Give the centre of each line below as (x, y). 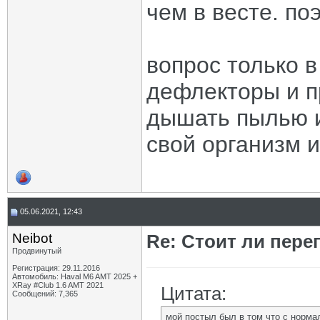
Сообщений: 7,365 (45, 294)
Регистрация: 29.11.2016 (56, 268)
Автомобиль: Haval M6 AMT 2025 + (75, 276)
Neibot (32, 238)
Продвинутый (37, 251)
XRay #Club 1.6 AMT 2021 (58, 285)
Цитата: (194, 294)
